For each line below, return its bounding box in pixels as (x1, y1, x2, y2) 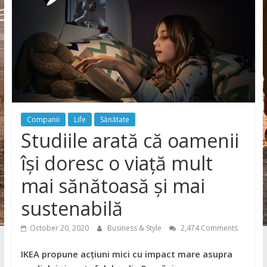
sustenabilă (20, 195, 123, 221)
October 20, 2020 (29, 222, 89, 233)
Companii (26, 114, 60, 125)
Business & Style (107, 222, 163, 233)
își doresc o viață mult (20, 150, 213, 176)
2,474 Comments (178, 222, 238, 233)
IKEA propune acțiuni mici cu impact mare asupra (20, 247, 232, 260)
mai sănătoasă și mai (20, 172, 205, 198)
